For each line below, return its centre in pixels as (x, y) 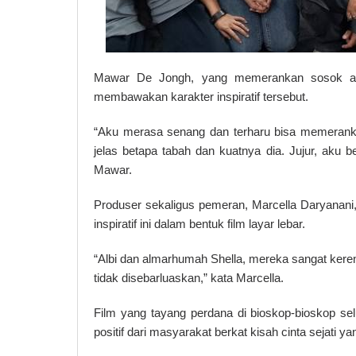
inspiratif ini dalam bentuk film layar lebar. (199, 223)
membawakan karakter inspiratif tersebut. (201, 96)
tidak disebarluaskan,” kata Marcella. (189, 277)
